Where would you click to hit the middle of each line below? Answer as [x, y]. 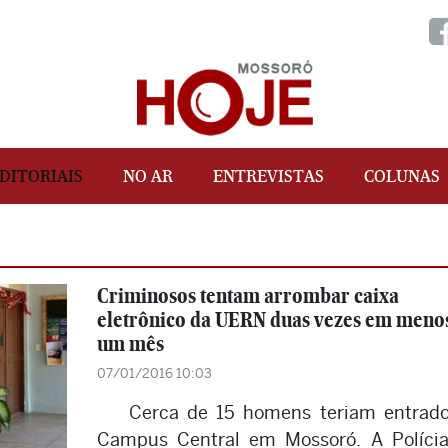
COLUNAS [401, 176]
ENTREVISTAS [268, 176]
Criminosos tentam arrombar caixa [247, 295]
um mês [130, 343]
